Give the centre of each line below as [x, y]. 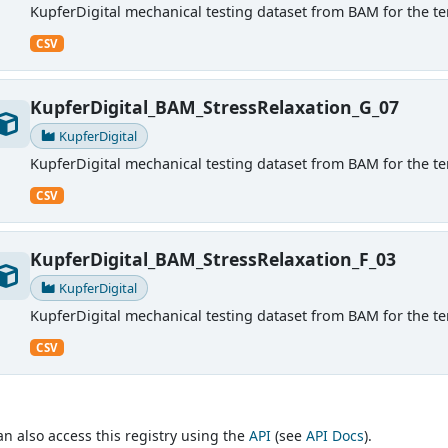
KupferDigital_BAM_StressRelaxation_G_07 [214, 107]
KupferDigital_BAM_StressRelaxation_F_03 [212, 259]
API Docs [334, 436]
